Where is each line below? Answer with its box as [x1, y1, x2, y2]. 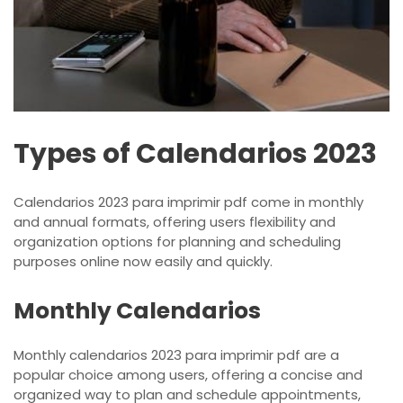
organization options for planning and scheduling [13, 231, 341, 251]
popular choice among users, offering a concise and [13, 364, 363, 384]
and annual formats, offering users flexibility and [13, 211, 336, 231]
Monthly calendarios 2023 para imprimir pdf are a [13, 345, 339, 364]
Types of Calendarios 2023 [13, 134, 377, 173]
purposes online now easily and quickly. [13, 251, 273, 271]
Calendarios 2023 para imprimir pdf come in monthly [13, 192, 363, 211]
